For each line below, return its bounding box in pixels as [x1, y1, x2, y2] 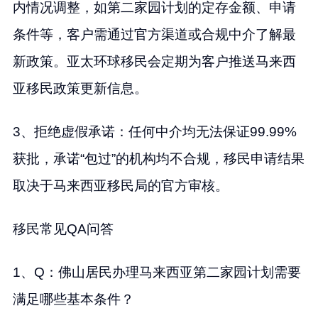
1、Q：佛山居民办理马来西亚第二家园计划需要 [12, 264, 301, 280]
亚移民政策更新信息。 [12, 80, 148, 96]
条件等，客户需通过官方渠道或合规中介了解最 [12, 26, 296, 42]
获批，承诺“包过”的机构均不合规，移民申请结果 [12, 150, 305, 166]
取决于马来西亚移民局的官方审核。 [12, 177, 229, 193]
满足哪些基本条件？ [12, 291, 134, 307]
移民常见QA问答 [12, 221, 114, 236]
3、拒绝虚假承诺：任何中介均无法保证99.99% [12, 124, 297, 139]
